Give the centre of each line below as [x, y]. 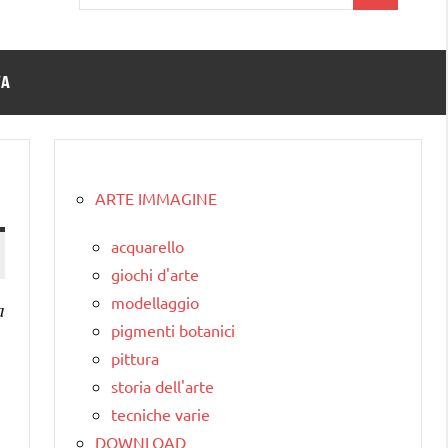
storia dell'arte [162, 385]
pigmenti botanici [173, 329]
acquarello [147, 245]
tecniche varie [160, 413]
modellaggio [155, 301]
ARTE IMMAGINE [156, 197]
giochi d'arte [155, 273]
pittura [135, 357]
